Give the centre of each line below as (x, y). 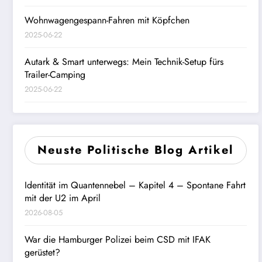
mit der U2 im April (63, 198)
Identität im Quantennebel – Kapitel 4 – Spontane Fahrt (135, 185)
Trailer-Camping (55, 74)
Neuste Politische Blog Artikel (136, 150)
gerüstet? (42, 252)
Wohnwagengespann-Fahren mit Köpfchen (107, 20)
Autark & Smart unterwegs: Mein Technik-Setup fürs (124, 61)
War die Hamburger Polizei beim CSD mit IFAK (118, 239)
